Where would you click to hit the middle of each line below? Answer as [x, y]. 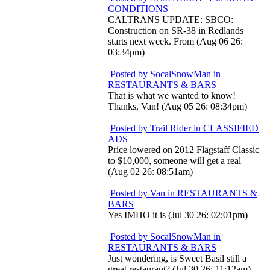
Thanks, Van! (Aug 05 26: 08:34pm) [177, 106]
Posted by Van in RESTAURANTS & [184, 193]
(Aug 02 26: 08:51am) [150, 171]
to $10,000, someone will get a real [174, 161]
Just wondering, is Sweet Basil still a [177, 258]
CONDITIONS [138, 9]
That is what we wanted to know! [172, 96]
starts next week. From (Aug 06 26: [175, 41]
